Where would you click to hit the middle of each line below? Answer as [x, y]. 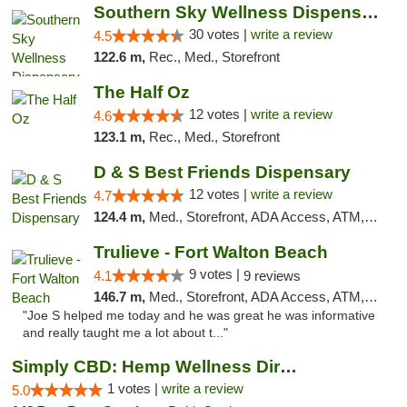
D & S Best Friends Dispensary [222, 172]
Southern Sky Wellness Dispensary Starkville [370, 12]
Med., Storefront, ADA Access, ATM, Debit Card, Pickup [256, 217]
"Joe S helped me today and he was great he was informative [199, 316]
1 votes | [134, 388]
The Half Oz [141, 92]
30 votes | [219, 34]
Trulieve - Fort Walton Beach [210, 252]
